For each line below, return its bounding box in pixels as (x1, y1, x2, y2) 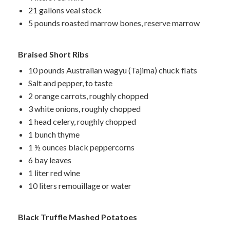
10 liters (28, 180, 59, 190)
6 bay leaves (28, 155, 71, 165)
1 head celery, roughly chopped (28, 116, 136, 126)
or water (100, 180, 131, 190)
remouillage (59, 180, 100, 190)
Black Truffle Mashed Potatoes (18, 212, 137, 222)
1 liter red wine (28, 167, 80, 178)
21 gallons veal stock (28, 5, 102, 15)
